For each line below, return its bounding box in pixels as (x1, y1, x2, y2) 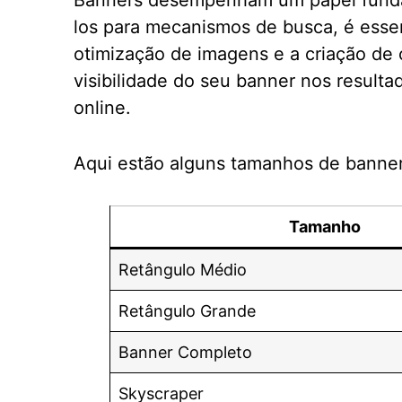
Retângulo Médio (118, 260, 247, 279)
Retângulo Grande (118, 301, 256, 320)
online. (74, 97, 131, 118)
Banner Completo (118, 343, 252, 362)
